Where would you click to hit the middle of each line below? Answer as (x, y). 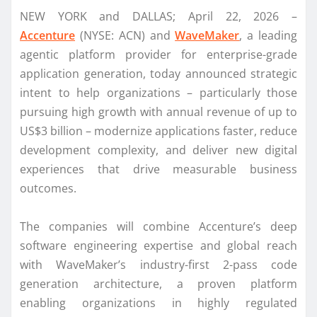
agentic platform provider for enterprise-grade (158, 54)
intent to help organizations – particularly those (158, 92)
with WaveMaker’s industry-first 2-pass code (158, 264)
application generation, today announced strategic (158, 73)
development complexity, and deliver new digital (158, 150)
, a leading (269, 35)
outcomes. (48, 188)
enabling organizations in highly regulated (158, 302)
